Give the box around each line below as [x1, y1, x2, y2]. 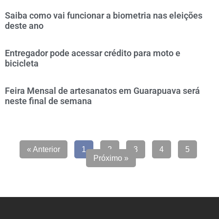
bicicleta [5, 58, 39, 68]
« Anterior [27, 145, 60, 153]
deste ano [5, 21, 44, 31]
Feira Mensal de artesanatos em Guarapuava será [5, 86, 200, 96]
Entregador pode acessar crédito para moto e [5, 48, 180, 58]
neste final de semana [5, 96, 92, 106]
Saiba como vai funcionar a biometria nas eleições [5, 10, 202, 21]
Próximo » [93, 154, 129, 162]
